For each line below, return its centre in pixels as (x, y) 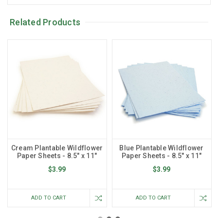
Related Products (45, 22)
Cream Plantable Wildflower (57, 148)
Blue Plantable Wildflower (162, 148)
